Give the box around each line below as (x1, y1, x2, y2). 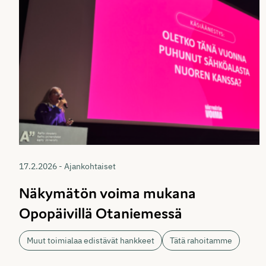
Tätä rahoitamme (170, 235, 232, 246)
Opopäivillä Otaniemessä (19, 204, 182, 223)
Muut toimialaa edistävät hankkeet (27, 235, 154, 246)
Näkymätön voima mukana (19, 183, 196, 203)
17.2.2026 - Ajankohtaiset (19, 161, 116, 172)
